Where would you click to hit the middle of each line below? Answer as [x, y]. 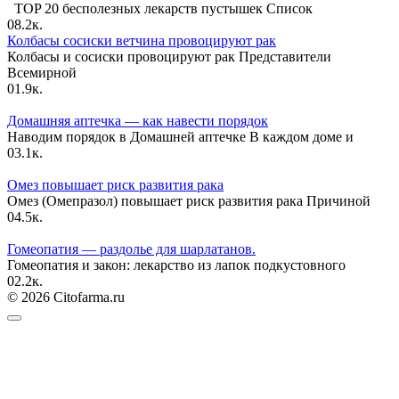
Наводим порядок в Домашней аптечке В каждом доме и [180, 136]
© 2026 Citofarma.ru [66, 297]
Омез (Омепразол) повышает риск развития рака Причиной [189, 200]
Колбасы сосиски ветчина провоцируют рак [142, 40]
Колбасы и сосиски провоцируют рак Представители [169, 56]
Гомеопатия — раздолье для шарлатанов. [131, 248]
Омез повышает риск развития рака [115, 184]
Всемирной [42, 72]
